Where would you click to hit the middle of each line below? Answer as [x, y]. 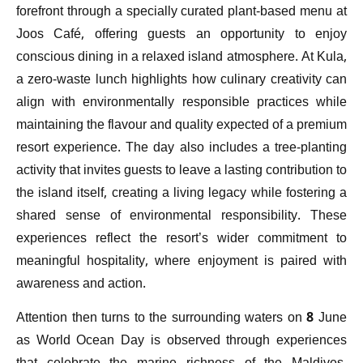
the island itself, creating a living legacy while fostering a [181, 194]
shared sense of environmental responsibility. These [181, 216]
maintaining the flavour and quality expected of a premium [181, 126]
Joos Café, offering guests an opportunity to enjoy [181, 35]
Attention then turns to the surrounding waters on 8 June [181, 319]
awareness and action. [81, 284]
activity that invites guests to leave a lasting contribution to [181, 171]
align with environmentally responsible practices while [181, 103]
